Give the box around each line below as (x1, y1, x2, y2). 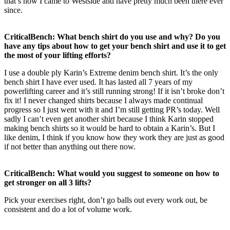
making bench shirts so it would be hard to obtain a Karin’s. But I (4, 123, 215, 132)
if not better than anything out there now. (4, 142, 136, 151)
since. (4, 5, 23, 14)
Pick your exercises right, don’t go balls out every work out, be (4, 195, 207, 204)
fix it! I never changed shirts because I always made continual (4, 95, 203, 105)
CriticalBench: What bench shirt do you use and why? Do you (4, 32, 220, 41)
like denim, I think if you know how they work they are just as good (4, 132, 224, 142)
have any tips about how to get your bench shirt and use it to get (4, 41, 226, 50)
